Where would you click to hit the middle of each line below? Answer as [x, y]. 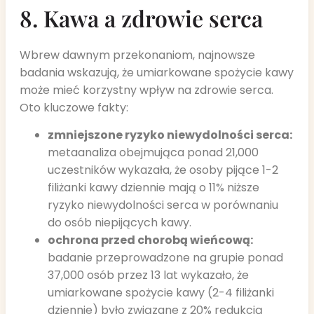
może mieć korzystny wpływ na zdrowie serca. [146, 90]
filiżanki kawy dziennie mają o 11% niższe [153, 188]
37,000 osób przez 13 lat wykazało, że [148, 275]
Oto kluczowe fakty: [74, 107]
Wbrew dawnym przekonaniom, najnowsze [137, 55]
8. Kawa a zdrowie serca [141, 18]
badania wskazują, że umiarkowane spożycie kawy [157, 72]
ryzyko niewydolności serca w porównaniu [163, 205]
